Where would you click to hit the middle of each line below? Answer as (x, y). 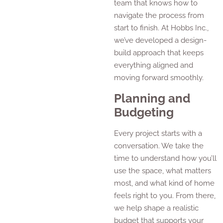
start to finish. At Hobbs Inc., (162, 28)
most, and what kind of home (165, 183)
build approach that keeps (159, 53)
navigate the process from (159, 16)
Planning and (152, 98)
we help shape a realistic (157, 208)
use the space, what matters (163, 170)
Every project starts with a (158, 133)
